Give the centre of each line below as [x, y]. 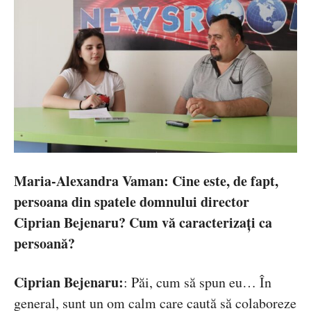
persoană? [44, 244]
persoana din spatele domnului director [132, 202]
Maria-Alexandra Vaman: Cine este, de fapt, [146, 181]
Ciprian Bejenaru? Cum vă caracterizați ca [143, 223]
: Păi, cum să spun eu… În [197, 283]
